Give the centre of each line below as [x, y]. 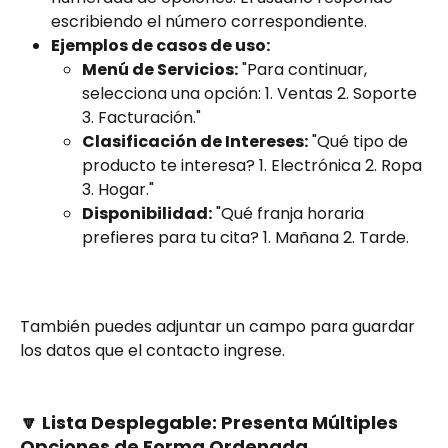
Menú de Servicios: [160, 70]
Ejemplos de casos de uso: [160, 45]
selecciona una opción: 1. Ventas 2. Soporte [251, 94]
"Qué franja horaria [290, 214]
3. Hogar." [118, 190]
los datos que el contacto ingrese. [152, 350]
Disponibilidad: [147, 214]
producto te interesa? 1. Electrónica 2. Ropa [254, 166]
